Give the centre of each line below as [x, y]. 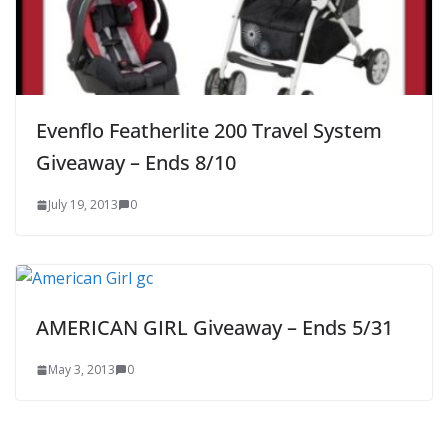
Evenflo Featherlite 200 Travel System [209, 130]
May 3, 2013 [81, 369]
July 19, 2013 [83, 204]
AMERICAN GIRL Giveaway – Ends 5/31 [214, 327]
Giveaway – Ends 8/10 [136, 162]
